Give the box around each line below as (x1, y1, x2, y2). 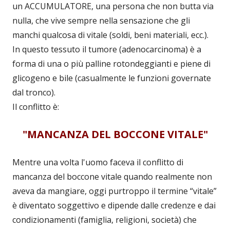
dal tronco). (12, 87, 55, 99)
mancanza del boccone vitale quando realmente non (12, 171, 212, 183)
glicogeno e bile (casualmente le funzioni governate (12, 72, 211, 84)
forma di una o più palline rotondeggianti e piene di (12, 58, 210, 70)
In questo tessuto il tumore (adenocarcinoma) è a (12, 44, 201, 55)
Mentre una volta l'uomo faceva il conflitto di (12, 157, 183, 168)
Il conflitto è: (12, 101, 59, 113)
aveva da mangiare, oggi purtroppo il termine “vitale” (12, 185, 217, 197)
